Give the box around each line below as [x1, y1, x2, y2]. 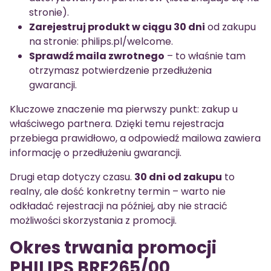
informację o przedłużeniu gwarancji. [10, 145, 181, 160]
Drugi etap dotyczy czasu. [10, 169, 134, 184]
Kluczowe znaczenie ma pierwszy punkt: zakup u [10, 102, 238, 116]
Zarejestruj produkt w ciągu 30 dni [29, 19, 205, 34]
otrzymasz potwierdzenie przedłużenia [29, 63, 212, 77]
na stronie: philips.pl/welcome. [29, 34, 173, 48]
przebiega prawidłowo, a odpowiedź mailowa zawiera [10, 131, 261, 145]
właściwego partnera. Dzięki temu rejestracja [10, 116, 224, 131]
